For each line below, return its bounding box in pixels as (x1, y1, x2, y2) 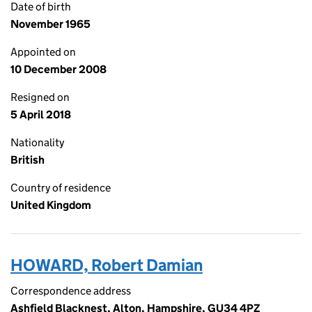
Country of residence (10, 181, 111, 194)
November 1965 (10, 17, 91, 31)
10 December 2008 (10, 63, 107, 76)
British (10, 153, 45, 166)
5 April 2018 (10, 108, 71, 121)
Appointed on (10, 45, 76, 58)
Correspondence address (10, 284, 131, 297)
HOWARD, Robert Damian (10, 255, 203, 275)
